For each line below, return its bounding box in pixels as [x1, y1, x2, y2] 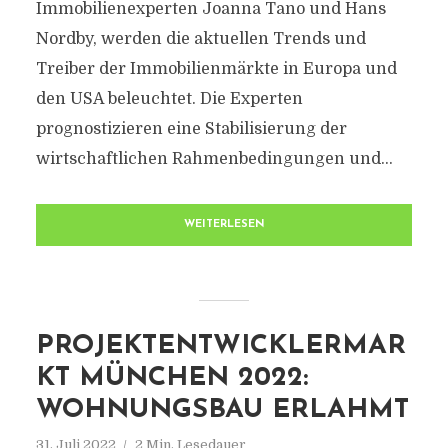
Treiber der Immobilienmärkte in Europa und [35, 60, 397, 78]
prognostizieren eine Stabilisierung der [35, 120, 347, 138]
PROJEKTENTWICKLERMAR [35, 333, 406, 360]
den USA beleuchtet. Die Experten [35, 90, 303, 108]
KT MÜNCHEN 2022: [35, 365, 308, 392]
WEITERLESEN [183, 219, 265, 230]
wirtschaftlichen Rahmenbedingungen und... [35, 150, 393, 168]
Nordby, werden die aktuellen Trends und [35, 30, 366, 48]
